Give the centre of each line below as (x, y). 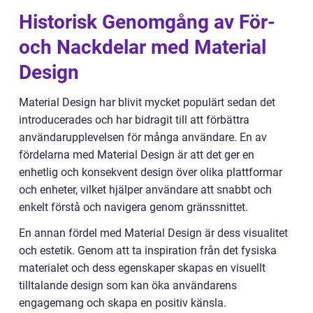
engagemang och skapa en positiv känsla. (123, 303)
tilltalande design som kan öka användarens (128, 286)
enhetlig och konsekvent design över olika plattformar (151, 173)
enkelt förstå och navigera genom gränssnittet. (133, 208)
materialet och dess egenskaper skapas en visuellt (142, 268)
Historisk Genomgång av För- (147, 22)
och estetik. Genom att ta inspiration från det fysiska (148, 251)
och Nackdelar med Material (143, 48)
